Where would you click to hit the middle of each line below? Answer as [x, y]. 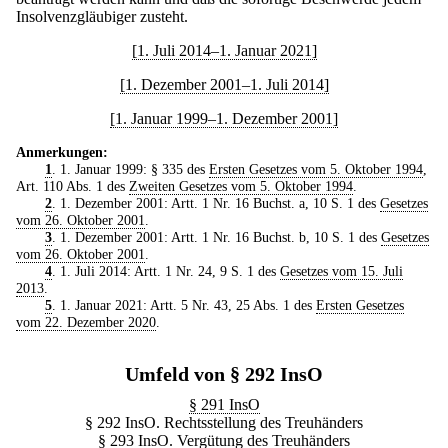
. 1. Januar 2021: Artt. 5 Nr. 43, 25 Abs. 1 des [183, 304]
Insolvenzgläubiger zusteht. [102, 16]
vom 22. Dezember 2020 [86, 321]
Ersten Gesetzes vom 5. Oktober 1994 [315, 168]
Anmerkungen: [62, 151]
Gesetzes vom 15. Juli [341, 270]
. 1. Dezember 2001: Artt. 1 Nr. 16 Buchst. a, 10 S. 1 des [215, 202]
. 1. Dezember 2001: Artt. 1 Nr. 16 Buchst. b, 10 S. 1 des [216, 236]
